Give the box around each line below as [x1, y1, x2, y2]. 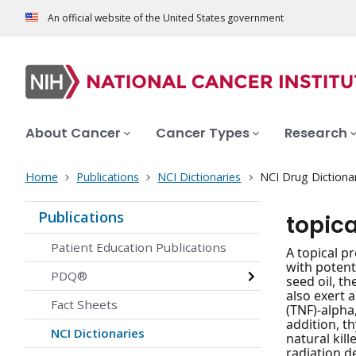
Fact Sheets [51, 296, 118, 313]
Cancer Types [156, 124, 250, 143]
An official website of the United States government [48, 11, 284, 25]
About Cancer [25, 124, 121, 143]
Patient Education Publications [51, 239, 226, 256]
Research [284, 124, 347, 143]
